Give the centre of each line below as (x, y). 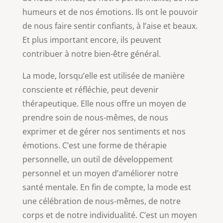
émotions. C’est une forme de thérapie (94, 145)
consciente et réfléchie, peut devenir (90, 89)
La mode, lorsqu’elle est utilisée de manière (103, 75)
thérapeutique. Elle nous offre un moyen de (104, 103)
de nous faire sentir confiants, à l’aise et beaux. (110, 26)
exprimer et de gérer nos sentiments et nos (104, 131)
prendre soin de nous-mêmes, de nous (95, 117)
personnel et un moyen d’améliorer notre (100, 173)
